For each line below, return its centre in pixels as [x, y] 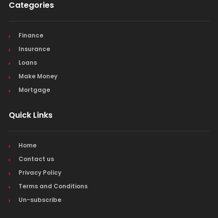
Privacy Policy [40, 173]
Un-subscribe [40, 200]
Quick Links [30, 115]
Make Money [38, 76]
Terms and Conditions [53, 186]
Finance [31, 36]
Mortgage [34, 90]
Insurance [34, 49]
